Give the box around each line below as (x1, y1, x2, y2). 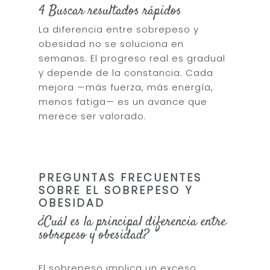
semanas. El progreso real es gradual (39, 52, 226, 64)
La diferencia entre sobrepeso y (39, 23, 199, 36)
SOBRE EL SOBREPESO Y (39, 183, 193, 198)
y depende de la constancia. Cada (39, 66, 214, 79)
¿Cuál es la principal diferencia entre (39, 212, 227, 231)
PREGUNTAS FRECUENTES (39, 170, 202, 185)
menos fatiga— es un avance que (39, 95, 208, 108)
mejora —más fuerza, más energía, (39, 81, 214, 93)
